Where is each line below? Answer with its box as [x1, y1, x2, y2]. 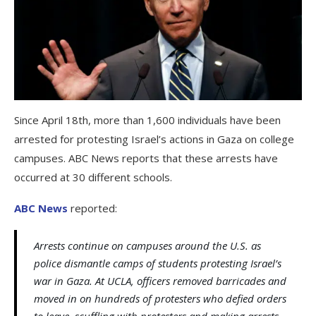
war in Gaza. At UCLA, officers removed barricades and [34, 273, 286, 288]
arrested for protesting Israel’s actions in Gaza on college [14, 131, 294, 146]
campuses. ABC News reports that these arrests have [14, 150, 278, 165]
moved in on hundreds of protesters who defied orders [34, 291, 286, 305]
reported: [68, 200, 117, 215]
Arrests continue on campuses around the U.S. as [34, 238, 261, 253]
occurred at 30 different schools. [14, 169, 172, 184]
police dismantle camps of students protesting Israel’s [34, 255, 281, 270]
